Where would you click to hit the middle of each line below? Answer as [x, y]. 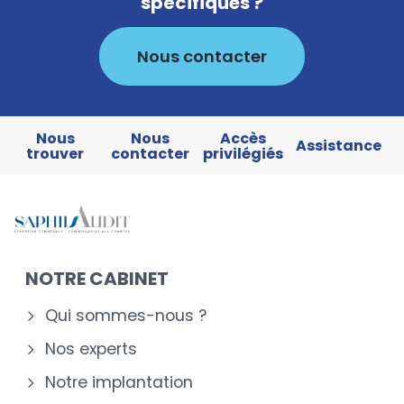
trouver [55, 153]
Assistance [338, 146]
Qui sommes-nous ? [126, 316]
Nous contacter [202, 56]
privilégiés [243, 153]
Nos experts [91, 349]
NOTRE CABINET [97, 279]
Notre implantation [119, 383]
